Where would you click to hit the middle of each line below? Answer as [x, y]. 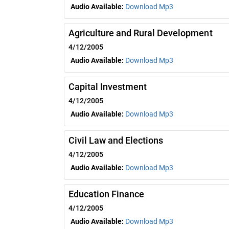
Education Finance [107, 194]
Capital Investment [108, 86]
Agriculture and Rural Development [141, 33]
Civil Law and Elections [116, 140]
